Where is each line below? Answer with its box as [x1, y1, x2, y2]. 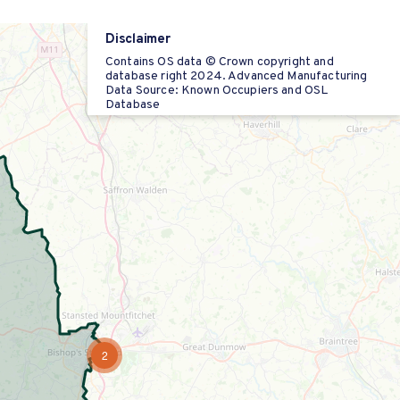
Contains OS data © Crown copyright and [105, 54, 334, 70]
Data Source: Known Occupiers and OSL [105, 83, 329, 98]
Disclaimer [105, 31, 171, 48]
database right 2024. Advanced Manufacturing [105, 69, 368, 84]
